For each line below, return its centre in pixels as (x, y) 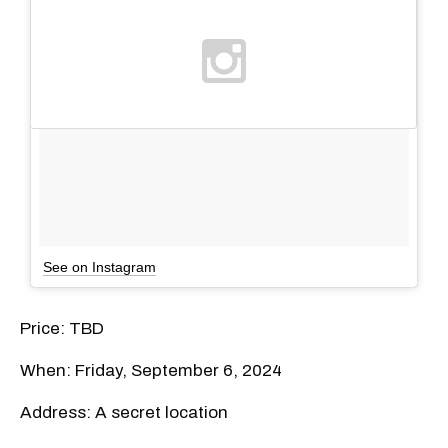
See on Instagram (99, 266)
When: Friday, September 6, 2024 (151, 370)
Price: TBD (62, 328)
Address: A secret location (124, 412)
